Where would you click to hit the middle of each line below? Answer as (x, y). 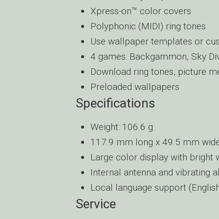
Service (96, 204)
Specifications (115, 103)
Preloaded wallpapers (135, 87)
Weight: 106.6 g (122, 127)
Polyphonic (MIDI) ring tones (148, 26)
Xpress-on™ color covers (141, 11)
